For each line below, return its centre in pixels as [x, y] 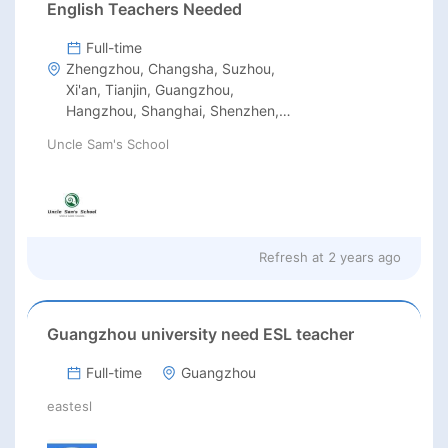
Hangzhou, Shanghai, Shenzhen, [172, 111]
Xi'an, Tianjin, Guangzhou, [150, 90]
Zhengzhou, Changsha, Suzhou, [170, 69]
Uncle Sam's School [108, 144]
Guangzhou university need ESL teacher [200, 334]
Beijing [87, 132]
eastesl [69, 406]
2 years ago [364, 257]
